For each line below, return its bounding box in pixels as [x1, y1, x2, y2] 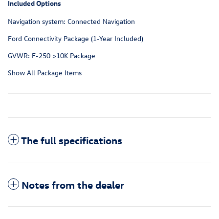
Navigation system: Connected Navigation [8, 17, 135, 26]
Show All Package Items [8, 68, 82, 78]
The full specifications [21, 133, 122, 147]
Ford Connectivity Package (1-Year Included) [8, 34, 143, 44]
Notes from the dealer [22, 178, 124, 191]
